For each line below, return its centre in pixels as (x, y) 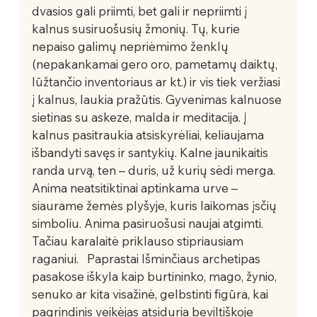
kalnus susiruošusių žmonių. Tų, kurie (137, 28)
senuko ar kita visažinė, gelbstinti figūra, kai (151, 294)
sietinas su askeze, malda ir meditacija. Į (140, 117)
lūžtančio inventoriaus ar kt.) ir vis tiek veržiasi (157, 81)
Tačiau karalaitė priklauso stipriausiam (139, 241)
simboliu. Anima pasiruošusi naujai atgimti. (149, 223)
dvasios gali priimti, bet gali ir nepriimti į (140, 11)
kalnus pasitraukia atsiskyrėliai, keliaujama (149, 134)
